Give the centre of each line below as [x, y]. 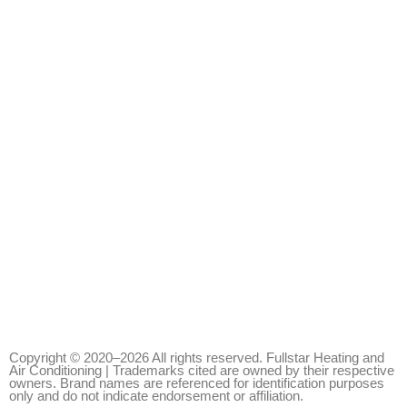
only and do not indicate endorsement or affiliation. [156, 396]
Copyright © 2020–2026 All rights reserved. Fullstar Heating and [197, 358]
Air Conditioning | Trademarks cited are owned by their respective [202, 371]
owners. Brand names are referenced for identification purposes [197, 383]
